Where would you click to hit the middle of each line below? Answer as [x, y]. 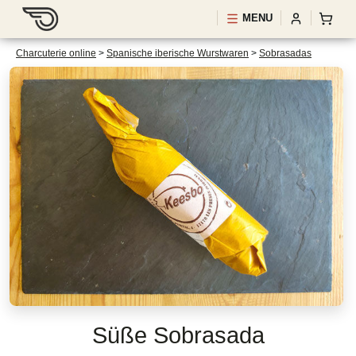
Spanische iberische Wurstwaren [178, 53]
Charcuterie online [56, 53]
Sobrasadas [285, 53]
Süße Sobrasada [178, 335]
